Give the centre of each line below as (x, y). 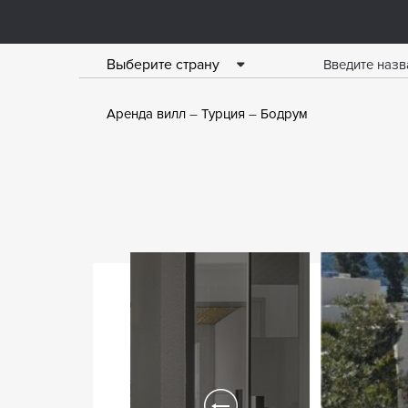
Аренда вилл (146, 114)
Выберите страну (163, 65)
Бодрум (284, 114)
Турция (223, 114)
